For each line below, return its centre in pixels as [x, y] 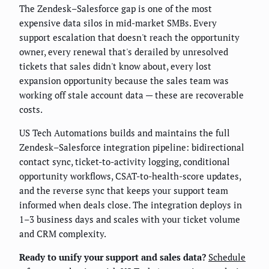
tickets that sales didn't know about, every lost [115, 66]
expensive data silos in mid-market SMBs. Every [118, 23]
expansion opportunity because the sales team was [124, 80]
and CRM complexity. [63, 234]
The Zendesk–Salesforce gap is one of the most [116, 8]
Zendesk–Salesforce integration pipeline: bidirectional [132, 147]
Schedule [227, 257]
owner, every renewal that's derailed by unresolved [124, 52]
